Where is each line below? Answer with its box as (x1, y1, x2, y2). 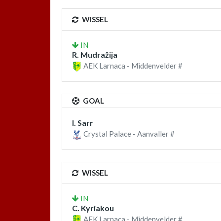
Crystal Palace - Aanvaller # (82, 129, 175, 139)
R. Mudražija (72, 49, 117, 59)
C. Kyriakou (72, 203, 114, 213)
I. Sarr (72, 118, 93, 128)
